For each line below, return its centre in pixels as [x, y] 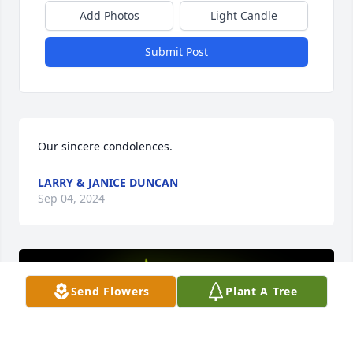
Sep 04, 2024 [71, 199]
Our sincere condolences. [105, 147]
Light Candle [244, 16]
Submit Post [176, 52]
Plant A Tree [262, 291]
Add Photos [109, 16]
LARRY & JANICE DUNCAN [108, 183]
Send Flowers [110, 291]
